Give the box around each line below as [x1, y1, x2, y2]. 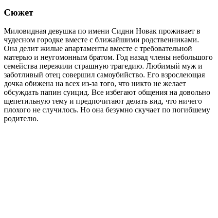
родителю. [4, 114, 38, 123]
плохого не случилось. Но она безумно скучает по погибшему [4, 106, 210, 114]
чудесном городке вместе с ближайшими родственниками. [4, 36, 199, 44]
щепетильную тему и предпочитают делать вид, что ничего [4, 97, 202, 106]
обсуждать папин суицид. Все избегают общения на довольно [4, 88, 210, 97]
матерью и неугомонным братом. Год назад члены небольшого [4, 53, 213, 62]
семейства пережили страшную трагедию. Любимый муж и [4, 62, 202, 71]
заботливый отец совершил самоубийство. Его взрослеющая [4, 71, 205, 79]
